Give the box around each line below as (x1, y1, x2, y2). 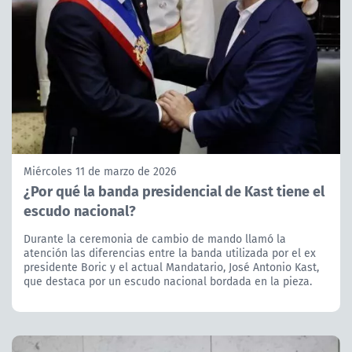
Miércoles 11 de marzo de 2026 (24, 163, 176, 179)
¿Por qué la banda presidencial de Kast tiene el (24, 179, 324, 201)
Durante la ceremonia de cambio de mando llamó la (24, 230, 286, 247)
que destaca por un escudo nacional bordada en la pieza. (24, 273, 312, 289)
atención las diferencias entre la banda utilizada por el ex (24, 244, 316, 261)
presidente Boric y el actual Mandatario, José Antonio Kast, (24, 258, 319, 275)
